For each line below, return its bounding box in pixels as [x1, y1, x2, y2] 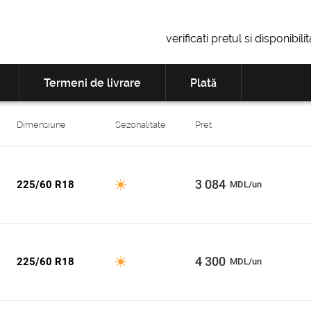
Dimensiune [17, 119, 66, 130]
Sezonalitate [115, 119, 166, 130]
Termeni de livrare [44, 76, 141, 90]
